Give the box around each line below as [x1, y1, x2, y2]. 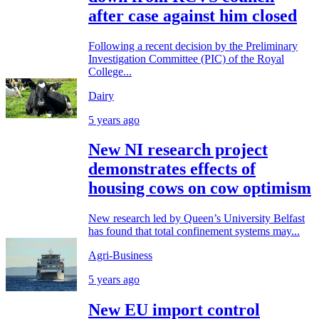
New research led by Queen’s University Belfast [88, 212, 305, 225]
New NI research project [88, 140, 268, 159]
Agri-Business [88, 249, 152, 262]
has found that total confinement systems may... [88, 225, 300, 238]
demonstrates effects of [88, 159, 256, 179]
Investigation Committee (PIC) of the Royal [88, 52, 284, 65]
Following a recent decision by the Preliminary [88, 39, 298, 52]
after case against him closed [88, 6, 297, 25]
